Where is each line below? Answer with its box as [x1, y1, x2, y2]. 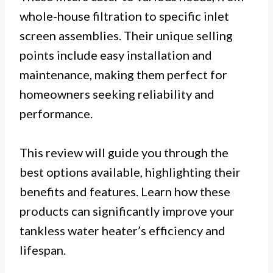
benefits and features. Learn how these [19, 184, 230, 199]
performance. [19, 106, 93, 121]
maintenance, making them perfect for [19, 67, 227, 82]
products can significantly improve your [19, 204, 235, 218]
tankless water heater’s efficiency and [19, 223, 225, 238]
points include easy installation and [19, 48, 212, 62]
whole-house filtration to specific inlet [19, 9, 229, 23]
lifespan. [19, 243, 66, 257]
